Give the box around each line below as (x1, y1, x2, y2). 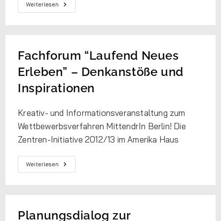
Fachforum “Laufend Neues (18, 48, 179, 63)
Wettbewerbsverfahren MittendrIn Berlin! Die (18, 121, 186, 131)
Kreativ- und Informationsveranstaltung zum (18, 108, 185, 118)
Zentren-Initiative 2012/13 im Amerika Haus (18, 134, 179, 145)
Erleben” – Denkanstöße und (18, 65, 184, 79)
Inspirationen (18, 81, 95, 95)
